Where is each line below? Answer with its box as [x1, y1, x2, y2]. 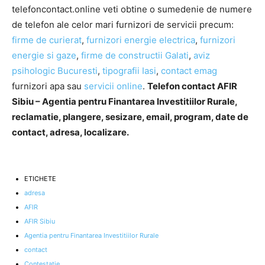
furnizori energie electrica [86, 34, 195, 46]
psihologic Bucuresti [12, 65, 98, 77]
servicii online [84, 80, 143, 92]
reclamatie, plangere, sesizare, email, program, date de [12, 111, 248, 123]
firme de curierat [12, 34, 82, 46]
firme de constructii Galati [81, 50, 189, 62]
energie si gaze [12, 50, 76, 62]
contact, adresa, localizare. [12, 127, 129, 138]
